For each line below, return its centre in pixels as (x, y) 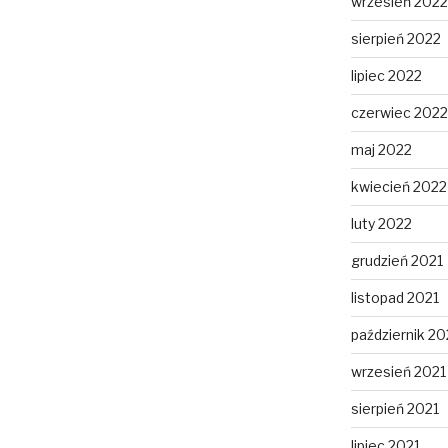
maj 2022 (381, 150)
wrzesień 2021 (398, 372)
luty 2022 (381, 224)
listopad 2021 (394, 298)
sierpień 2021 (394, 409)
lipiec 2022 (386, 76)
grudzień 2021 (396, 261)
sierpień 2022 (395, 39)
